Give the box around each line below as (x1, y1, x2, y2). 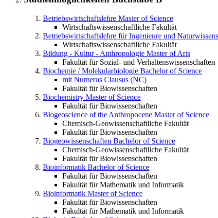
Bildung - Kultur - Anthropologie (43, 49, 145, 58)
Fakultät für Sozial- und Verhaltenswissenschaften (62, 58, 215, 67)
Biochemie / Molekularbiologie (43, 67, 138, 75)
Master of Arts (146, 49, 190, 58)
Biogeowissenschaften (43, 137, 111, 145)
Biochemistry (43, 93, 84, 102)
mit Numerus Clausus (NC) (62, 75, 146, 84)
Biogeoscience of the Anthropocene (43, 110, 152, 119)
